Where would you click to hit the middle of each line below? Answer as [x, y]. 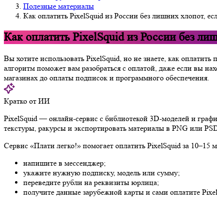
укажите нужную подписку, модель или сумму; [101, 172]
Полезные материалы [59, 6]
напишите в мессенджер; [64, 163]
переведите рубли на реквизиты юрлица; [91, 182]
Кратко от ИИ [27, 101]
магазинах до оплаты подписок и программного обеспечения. [107, 77]
